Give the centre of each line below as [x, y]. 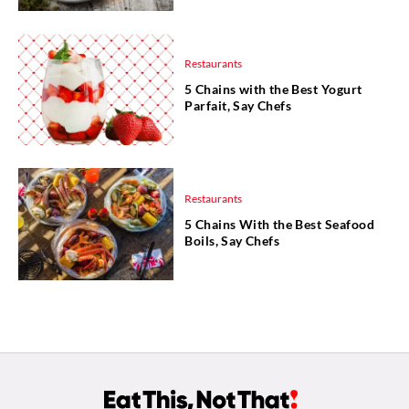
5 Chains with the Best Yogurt [273, 89]
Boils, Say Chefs [232, 240]
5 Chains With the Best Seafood [279, 224]
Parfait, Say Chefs [238, 105]
